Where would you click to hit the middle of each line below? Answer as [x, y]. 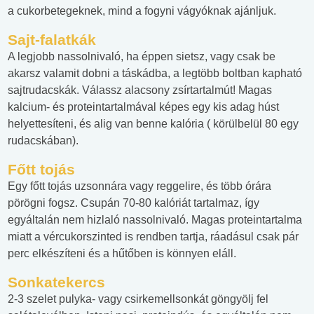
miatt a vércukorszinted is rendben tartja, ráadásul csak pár [153, 237]
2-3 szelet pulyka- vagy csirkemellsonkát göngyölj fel [138, 299]
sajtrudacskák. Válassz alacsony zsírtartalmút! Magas [140, 90]
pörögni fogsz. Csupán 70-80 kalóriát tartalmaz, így [134, 203]
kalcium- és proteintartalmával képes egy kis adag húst [143, 107]
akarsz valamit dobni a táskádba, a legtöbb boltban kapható [155, 74]
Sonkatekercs [56, 282]
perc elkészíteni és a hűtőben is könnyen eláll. [122, 254]
